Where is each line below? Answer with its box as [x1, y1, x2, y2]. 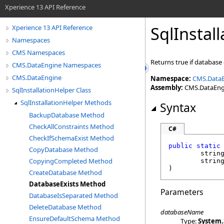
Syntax [160, 99, 196, 115]
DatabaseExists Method [29, 179, 105, 188]
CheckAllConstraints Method [29, 122, 114, 131]
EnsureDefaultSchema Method [29, 214, 120, 223]
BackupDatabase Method [29, 110, 104, 119]
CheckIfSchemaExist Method [29, 133, 114, 142]
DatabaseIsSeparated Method [29, 191, 118, 200]
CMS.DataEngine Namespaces [12, 60, 101, 69]
